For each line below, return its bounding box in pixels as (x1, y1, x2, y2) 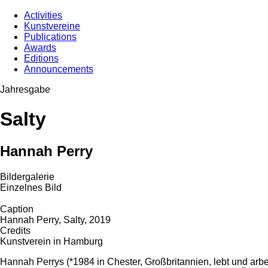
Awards (24, 42, 56, 53)
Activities (24, 10, 62, 21)
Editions (24, 53, 59, 64)
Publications (24, 32, 77, 42)
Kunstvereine (24, 21, 80, 32)
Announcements (24, 64, 93, 75)
